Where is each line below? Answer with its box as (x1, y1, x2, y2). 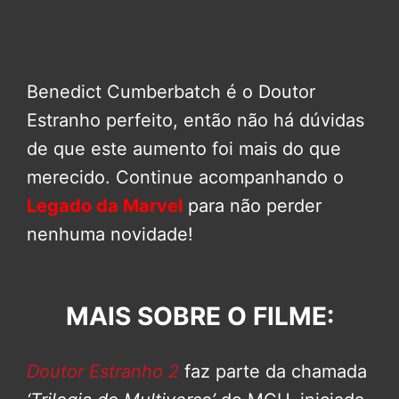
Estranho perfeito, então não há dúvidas (27, 109, 364, 131)
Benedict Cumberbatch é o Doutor (27, 80, 315, 102)
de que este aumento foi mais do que (27, 137, 341, 159)
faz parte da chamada (179, 360, 367, 382)
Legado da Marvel (27, 194, 183, 216)
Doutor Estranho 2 (27, 360, 179, 382)
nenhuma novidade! (27, 223, 193, 245)
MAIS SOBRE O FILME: (65, 300, 334, 331)
